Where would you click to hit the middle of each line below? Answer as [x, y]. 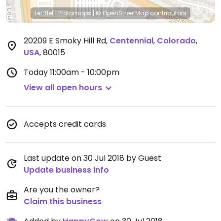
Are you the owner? [62, 190]
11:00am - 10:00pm [85, 72]
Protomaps [75, 13]
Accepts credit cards [65, 124]
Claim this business [63, 202]
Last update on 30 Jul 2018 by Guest [92, 158]
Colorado [176, 41]
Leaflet [44, 13]
